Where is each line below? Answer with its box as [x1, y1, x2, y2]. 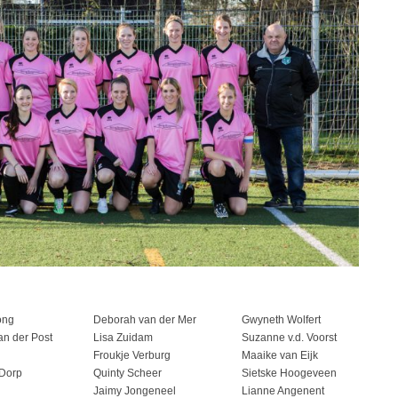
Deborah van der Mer [93, 314, 196, 326]
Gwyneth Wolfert [242, 314, 321, 326]
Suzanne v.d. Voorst [242, 331, 337, 344]
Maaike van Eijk [242, 349, 318, 362]
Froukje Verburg [93, 349, 171, 362]
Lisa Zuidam [93, 331, 153, 344]
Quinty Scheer [93, 367, 162, 379]
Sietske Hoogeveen [242, 367, 337, 379]
